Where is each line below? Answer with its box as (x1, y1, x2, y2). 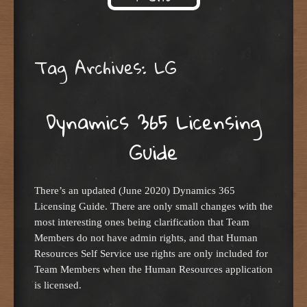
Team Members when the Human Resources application (34, 263, 273, 275)
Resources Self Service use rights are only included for (34, 247, 268, 260)
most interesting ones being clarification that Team (34, 216, 249, 228)
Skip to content (34, 8, 145, 36)
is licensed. (34, 279, 82, 291)
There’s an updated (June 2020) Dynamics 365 (34, 184, 235, 197)
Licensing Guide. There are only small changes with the (34, 200, 273, 212)
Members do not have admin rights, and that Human (34, 232, 258, 244)
